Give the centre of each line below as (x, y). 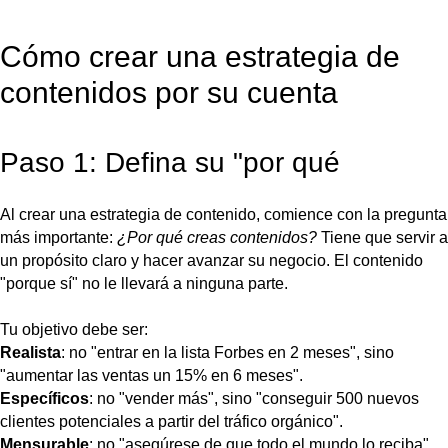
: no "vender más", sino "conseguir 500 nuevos (254, 398)
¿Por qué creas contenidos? (217, 237)
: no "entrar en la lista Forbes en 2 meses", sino (227, 352)
